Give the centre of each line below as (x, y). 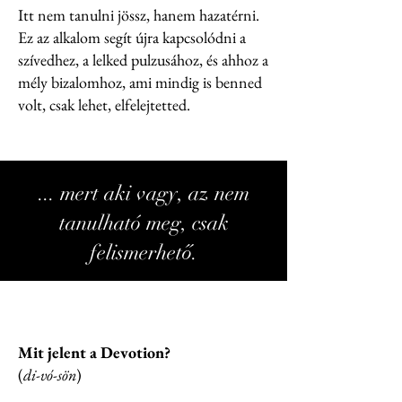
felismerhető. (144, 253)
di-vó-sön (50, 375)
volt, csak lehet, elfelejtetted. (104, 105)
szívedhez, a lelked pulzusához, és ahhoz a (143, 60)
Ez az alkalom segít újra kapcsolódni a (132, 37)
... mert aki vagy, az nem (144, 193)
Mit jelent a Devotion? (94, 352)
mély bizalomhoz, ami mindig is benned (140, 82)
